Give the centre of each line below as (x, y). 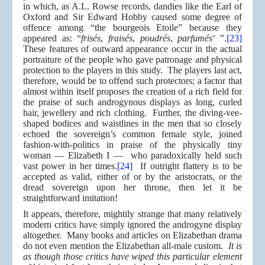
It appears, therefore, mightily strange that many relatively (132, 214)
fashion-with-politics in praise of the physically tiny (132, 145)
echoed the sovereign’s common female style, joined (132, 134)
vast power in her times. (70, 166)
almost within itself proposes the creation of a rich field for (132, 92)
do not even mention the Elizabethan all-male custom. (126, 246)
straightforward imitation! (70, 198)
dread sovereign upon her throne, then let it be (132, 188)
